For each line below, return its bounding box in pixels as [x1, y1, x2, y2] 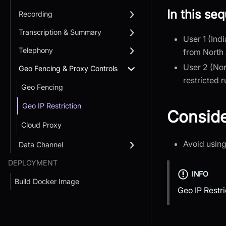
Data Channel [19, 140, 63, 149]
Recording [19, 10, 52, 19]
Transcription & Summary [19, 28, 101, 37]
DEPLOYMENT [8, 158, 58, 167]
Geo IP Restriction [22, 101, 81, 110]
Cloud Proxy [21, 120, 62, 129]
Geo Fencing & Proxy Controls [19, 64, 118, 73]
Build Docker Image [15, 177, 79, 186]
